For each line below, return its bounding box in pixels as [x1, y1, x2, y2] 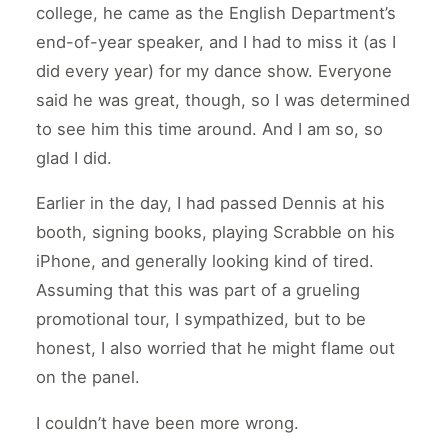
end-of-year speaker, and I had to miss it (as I [36, 31, 396, 52]
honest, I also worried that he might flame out [36, 338, 395, 359]
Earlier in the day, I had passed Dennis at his [36, 193, 385, 214]
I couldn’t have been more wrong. [36, 412, 299, 433]
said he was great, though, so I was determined [36, 89, 410, 110]
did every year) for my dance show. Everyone [36, 60, 392, 81]
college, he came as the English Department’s [36, 2, 396, 23]
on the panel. [36, 367, 140, 388]
